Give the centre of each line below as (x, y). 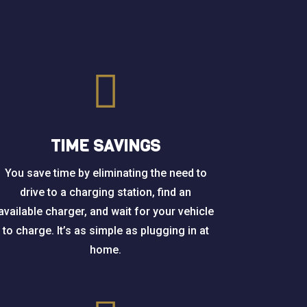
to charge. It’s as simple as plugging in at (106, 230)
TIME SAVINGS (106, 146)
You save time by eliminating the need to (106, 173)
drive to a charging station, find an (106, 192)
